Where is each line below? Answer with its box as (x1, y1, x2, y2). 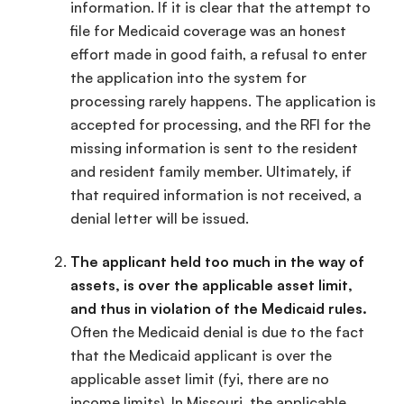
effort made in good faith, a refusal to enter (70, 44, 367, 63)
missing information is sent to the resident (70, 138, 358, 157)
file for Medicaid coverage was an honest (70, 21, 346, 40)
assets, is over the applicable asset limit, (70, 276, 353, 295)
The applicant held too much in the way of (70, 252, 364, 271)
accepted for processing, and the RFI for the (70, 115, 371, 133)
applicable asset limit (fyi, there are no (70, 370, 329, 389)
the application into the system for (70, 68, 307, 87)
